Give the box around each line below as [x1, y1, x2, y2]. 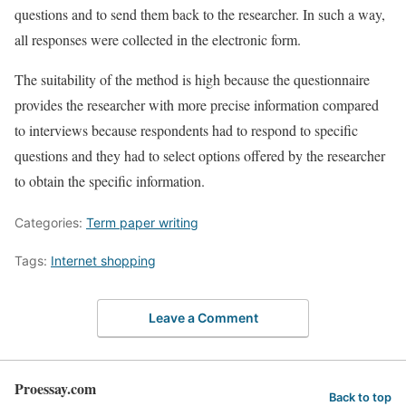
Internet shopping [51, 253, 156, 268]
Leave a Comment [148, 309, 258, 325]
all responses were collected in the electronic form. [14, 30, 301, 49]
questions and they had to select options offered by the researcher [14, 146, 385, 165]
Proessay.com [14, 377, 96, 399]
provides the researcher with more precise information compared [14, 95, 379, 114]
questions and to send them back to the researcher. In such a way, [14, 5, 385, 24]
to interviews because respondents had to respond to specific [14, 121, 358, 140]
